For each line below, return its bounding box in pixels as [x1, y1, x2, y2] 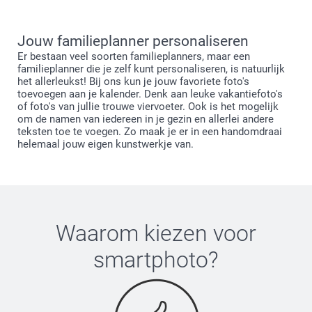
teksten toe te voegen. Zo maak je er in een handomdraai [17, 125, 282, 139]
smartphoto [93, 247, 208, 274]
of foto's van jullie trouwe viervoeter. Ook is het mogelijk [17, 100, 279, 114]
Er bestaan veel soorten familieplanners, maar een [17, 50, 250, 63]
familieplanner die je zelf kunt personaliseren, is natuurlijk [17, 63, 285, 76]
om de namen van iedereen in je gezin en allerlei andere [17, 113, 274, 126]
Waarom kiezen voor [56, 220, 256, 247]
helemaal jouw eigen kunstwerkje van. [17, 138, 194, 151]
